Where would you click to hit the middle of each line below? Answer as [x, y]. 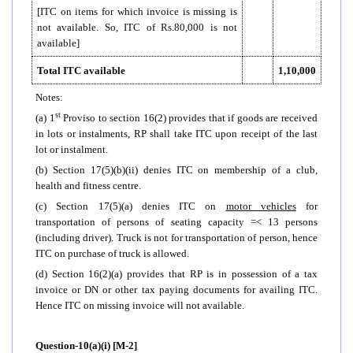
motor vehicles [261, 206]
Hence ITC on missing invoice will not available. [140, 305]
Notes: [49, 97]
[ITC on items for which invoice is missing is [137, 11]
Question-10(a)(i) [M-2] [86, 345]
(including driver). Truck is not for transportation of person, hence [176, 237]
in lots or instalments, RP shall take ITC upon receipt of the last [176, 133]
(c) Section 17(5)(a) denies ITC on [131, 206]
